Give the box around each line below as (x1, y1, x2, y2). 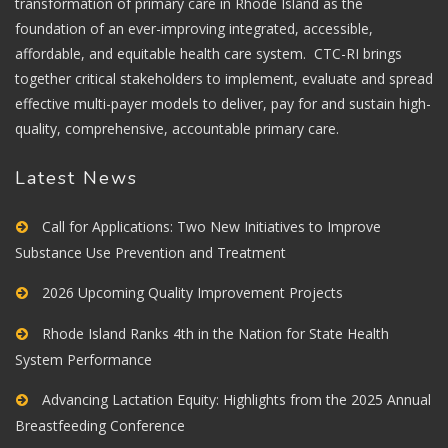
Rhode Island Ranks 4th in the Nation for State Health (42, 324, 389, 344)
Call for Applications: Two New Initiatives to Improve (42, 217, 381, 237)
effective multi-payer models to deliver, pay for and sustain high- (15, 94, 431, 114)
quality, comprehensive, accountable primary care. (15, 119, 339, 139)
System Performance (15, 350, 152, 370)
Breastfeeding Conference (15, 416, 185, 436)
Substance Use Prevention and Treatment (15, 243, 286, 263)
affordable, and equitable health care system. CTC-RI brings (15, 44, 402, 64)
